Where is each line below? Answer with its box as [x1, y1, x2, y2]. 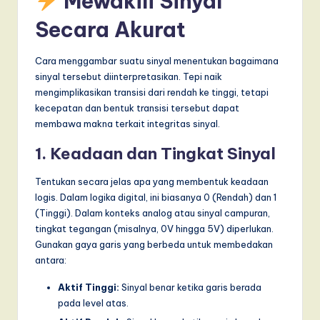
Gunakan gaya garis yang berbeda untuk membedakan [35, 239, 273, 251]
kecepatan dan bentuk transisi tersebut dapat [35, 102, 239, 114]
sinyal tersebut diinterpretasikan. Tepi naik [35, 71, 222, 83]
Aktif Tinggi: [58, 281, 119, 294]
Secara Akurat [35, 16, 186, 44]
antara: [35, 254, 66, 266]
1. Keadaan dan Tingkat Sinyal [35, 144, 276, 164]
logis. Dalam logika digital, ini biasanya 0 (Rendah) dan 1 [35, 191, 276, 204]
